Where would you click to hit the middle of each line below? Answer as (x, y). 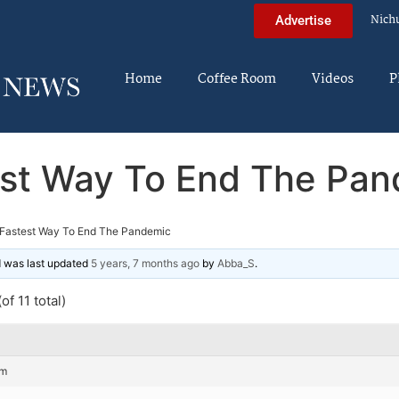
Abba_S (236, 263)
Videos (333, 79)
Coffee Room (237, 79)
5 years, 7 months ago (145, 263)
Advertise (303, 20)
